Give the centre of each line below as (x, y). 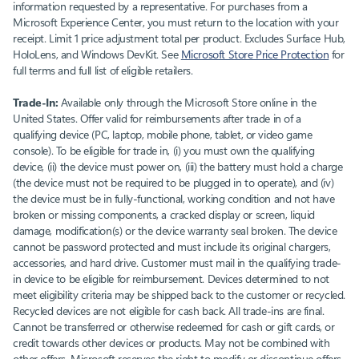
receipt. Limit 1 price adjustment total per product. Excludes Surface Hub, (179, 38)
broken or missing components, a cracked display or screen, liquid (164, 215)
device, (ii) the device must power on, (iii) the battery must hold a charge (178, 167)
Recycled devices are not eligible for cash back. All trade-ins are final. (169, 311)
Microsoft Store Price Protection (255, 54)
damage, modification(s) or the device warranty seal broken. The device (175, 231)
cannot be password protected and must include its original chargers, (172, 247)
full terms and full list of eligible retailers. (103, 71)
